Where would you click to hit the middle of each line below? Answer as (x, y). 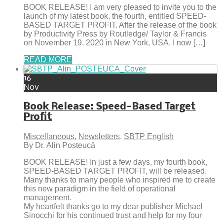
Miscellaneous (49, 136)
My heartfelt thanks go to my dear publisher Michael (113, 206)
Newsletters (99, 136)
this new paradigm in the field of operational (100, 188)
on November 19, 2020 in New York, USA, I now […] (114, 43)
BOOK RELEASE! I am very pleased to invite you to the (120, 7)
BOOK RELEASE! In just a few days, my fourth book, (115, 162)
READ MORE (48, 60)
